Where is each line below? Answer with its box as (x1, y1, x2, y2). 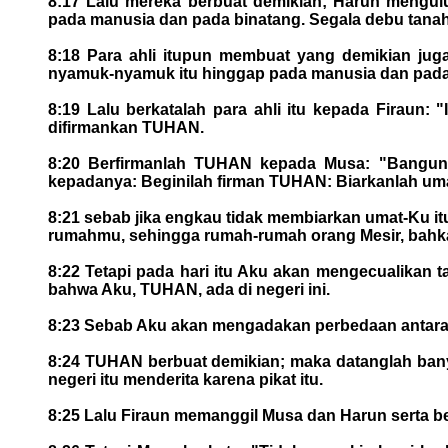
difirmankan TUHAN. (48, 118, 204, 136)
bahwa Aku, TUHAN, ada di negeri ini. (48, 280, 330, 298)
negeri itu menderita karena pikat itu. (48, 370, 323, 388)
